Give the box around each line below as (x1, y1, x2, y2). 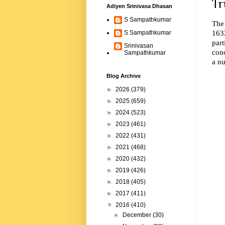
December (123, 211, 153, 219)
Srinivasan (124, 42, 153, 50)
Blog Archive (106, 73, 141, 79)
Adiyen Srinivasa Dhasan (106, 3, 172, 10)
